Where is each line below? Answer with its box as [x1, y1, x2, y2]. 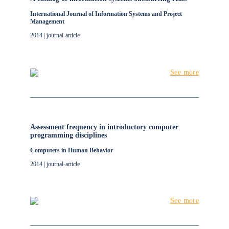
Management [30, 18, 64, 25]
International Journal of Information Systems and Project [30, 10, 182, 17]
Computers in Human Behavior [30, 147, 113, 154]
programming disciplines [30, 131, 107, 139]
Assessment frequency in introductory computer [30, 123, 178, 131]
